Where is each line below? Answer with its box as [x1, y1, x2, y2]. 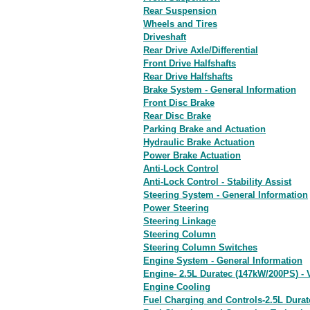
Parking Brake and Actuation [143, 124, 266, 134]
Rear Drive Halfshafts [143, 71, 232, 82]
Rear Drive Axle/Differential [143, 45, 258, 55]
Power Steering [143, 203, 209, 213]
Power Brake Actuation [143, 150, 241, 161]
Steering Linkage [143, 216, 216, 226]
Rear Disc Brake [143, 111, 211, 121]
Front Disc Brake [143, 98, 215, 108]
